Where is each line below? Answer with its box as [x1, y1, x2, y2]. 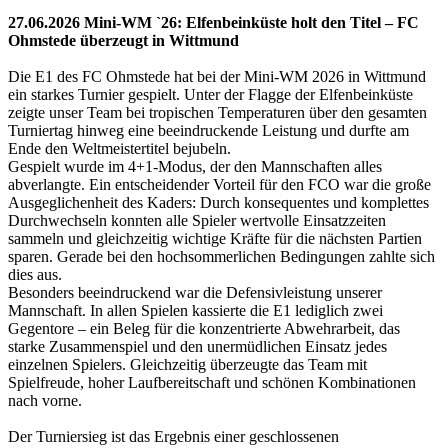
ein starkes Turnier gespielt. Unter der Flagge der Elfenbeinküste [8, 85, 413, 103]
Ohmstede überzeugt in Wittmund [8, 31, 239, 49]
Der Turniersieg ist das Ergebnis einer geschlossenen [8, 427, 339, 445]
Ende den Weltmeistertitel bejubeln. [8, 139, 231, 157]
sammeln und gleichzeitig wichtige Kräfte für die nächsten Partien [8, 229, 422, 247]
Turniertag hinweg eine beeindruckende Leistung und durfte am [8, 121, 409, 139]
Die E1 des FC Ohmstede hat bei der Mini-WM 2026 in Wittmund [8, 67, 426, 85]
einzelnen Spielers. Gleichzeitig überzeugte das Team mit [8, 355, 367, 373]
